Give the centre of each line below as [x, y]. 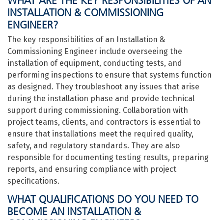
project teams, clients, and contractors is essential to [104, 122]
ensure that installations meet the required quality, [100, 134]
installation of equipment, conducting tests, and [95, 63]
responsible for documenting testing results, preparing [108, 157]
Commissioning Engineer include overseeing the [95, 51]
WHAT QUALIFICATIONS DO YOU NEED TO [103, 199]
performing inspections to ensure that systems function [110, 75]
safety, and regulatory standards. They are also [94, 146]
